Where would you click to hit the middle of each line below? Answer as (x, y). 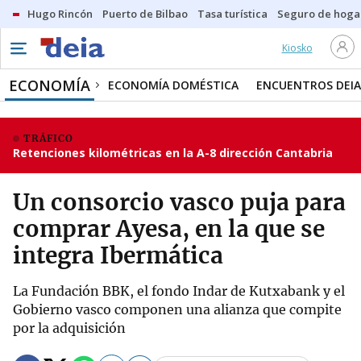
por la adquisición (69, 328)
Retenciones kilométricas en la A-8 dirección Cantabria (173, 153)
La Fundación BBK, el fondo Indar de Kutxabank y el (179, 291)
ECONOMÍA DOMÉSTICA (173, 85)
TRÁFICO (48, 138)
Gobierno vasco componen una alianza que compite (177, 309)
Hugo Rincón (60, 14)
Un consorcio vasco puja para (179, 202)
